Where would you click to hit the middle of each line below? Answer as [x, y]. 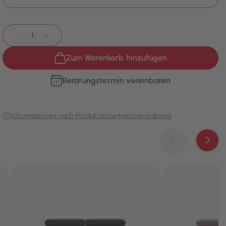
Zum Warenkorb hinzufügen [117, 58]
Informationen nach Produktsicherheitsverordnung [91, 116]
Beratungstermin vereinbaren [117, 81]
